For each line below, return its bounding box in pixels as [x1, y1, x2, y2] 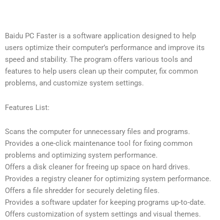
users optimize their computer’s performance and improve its [5, 43, 205, 52]
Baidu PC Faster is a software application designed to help [5, 31, 196, 40]
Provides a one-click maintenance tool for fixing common [5, 139, 192, 148]
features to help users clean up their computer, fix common [5, 67, 198, 76]
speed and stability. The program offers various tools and [5, 55, 192, 64]
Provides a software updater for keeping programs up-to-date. [5, 198, 206, 207]
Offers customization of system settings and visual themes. [5, 210, 201, 219]
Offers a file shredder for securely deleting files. [5, 186, 160, 195]
